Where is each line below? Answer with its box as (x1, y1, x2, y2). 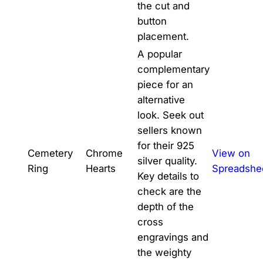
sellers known (137, 124, 202, 136)
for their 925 (137, 139, 194, 151)
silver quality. (137, 154, 197, 167)
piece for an (137, 78, 193, 90)
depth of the (137, 200, 194, 213)
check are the (137, 185, 201, 197)
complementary (137, 63, 210, 75)
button (137, 15, 167, 27)
